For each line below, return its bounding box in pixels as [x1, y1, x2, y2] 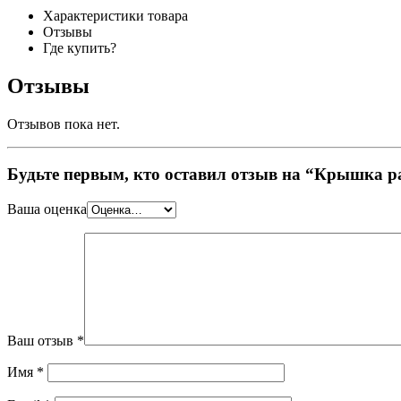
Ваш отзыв [7, 333, 77, 349]
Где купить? [43, 39, 116, 55]
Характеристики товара [43, 7, 188, 23]
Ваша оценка [7, 201, 87, 218]
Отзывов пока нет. [7, 115, 120, 132]
